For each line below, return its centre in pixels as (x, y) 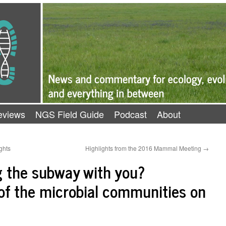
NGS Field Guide (70, 114)
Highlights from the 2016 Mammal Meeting (144, 148)
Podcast (130, 114)
